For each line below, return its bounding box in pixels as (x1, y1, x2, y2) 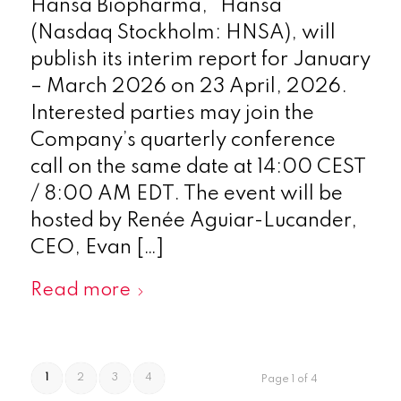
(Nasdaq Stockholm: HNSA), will (30, 22, 336, 43)
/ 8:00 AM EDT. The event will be (30, 183, 343, 204)
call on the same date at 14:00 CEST (30, 157, 366, 177)
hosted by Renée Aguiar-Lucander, (30, 210, 357, 231)
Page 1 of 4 (261, 373, 319, 385)
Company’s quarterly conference (30, 130, 336, 150)
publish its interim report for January (30, 49, 371, 70)
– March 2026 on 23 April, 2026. (30, 76, 347, 97)
